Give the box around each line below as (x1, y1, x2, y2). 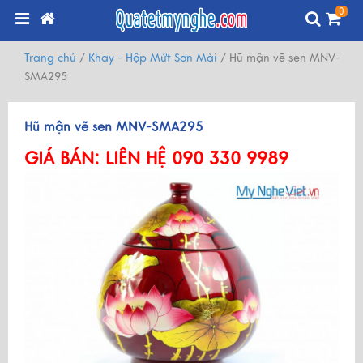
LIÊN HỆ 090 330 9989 (100, 147, 288, 169)
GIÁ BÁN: (24, 147, 100, 169)
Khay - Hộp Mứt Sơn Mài (88, 51, 217, 65)
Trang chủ (24, 51, 76, 65)
